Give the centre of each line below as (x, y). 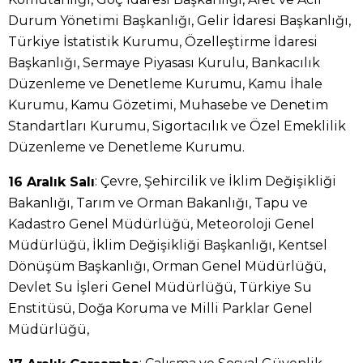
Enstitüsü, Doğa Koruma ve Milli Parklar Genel (160, 308)
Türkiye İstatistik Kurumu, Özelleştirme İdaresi (163, 42)
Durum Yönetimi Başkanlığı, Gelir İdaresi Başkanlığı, (179, 21)
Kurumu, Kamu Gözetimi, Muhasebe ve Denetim (168, 105)
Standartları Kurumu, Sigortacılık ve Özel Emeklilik (177, 126)
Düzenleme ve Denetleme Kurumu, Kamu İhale (165, 84)
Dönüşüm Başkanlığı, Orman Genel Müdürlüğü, (167, 266)
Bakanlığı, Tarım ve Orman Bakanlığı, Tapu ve (158, 203)
